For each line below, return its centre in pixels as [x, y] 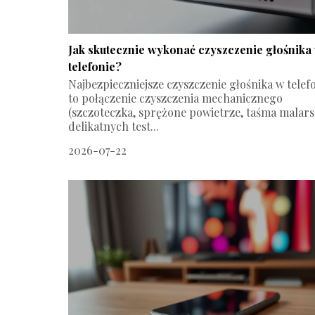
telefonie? [95, 66]
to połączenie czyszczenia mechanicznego [175, 98]
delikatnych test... [114, 126]
